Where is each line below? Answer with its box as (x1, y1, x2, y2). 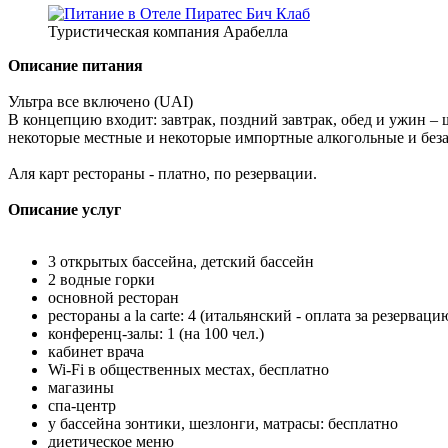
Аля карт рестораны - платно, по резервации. (8, 164, 317, 182)
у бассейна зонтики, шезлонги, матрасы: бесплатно (48, 414, 398, 432)
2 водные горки (48, 270, 155, 288)
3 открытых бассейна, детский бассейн (48, 252, 314, 270)
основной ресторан (48, 288, 179, 306)
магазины (48, 378, 114, 396)
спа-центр (48, 396, 116, 414)
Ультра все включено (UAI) (8, 92, 193, 110)
